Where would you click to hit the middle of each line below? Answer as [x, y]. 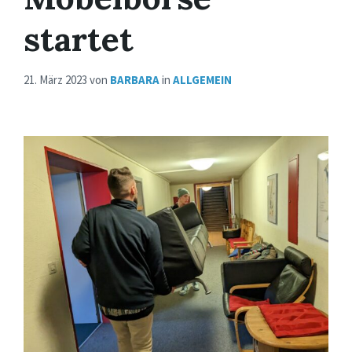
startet [79, 39]
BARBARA [135, 80]
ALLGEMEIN [202, 80]
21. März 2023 [57, 80]
